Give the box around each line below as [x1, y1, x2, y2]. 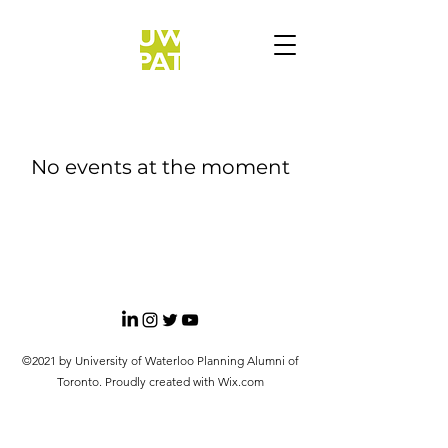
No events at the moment [30, 155, 290, 179]
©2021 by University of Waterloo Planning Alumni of [21, 353, 299, 368]
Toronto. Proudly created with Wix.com [56, 374, 264, 389]
